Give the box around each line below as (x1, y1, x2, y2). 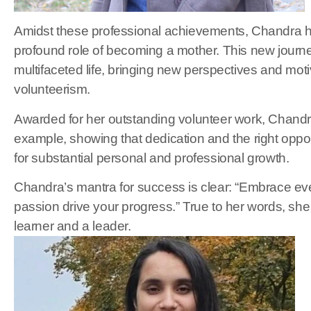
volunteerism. (14, 82, 90, 97)
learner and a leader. (14, 219, 131, 234)
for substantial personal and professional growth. (14, 150, 289, 165)
